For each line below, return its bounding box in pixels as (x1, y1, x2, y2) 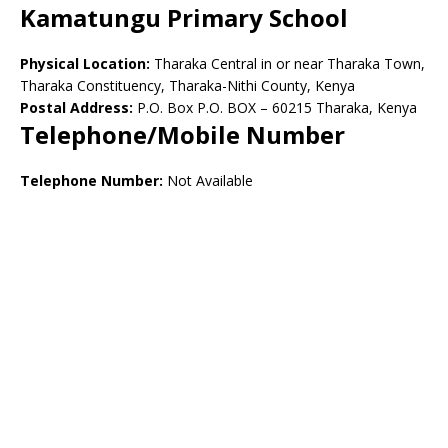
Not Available (163, 171, 253, 190)
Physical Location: (20, 54, 154, 73)
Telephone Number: (20, 171, 163, 190)
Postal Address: (20, 98, 133, 117)
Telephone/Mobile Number (20, 118, 345, 151)
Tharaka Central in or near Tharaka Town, (154, 54, 425, 73)
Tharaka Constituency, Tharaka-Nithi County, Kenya (20, 76, 355, 95)
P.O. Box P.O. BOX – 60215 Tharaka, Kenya (133, 98, 417, 117)
